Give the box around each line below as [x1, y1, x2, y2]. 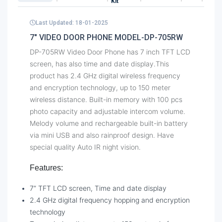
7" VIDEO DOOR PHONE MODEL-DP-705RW [30, 32, 183, 42]
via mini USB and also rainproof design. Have [30, 130, 174, 139]
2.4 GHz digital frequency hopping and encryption [30, 195, 190, 204]
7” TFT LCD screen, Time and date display [30, 183, 166, 192]
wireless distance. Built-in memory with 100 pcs [30, 95, 182, 104]
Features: [30, 163, 63, 172]
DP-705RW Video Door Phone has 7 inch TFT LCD [30, 47, 190, 56]
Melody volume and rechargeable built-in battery [30, 118, 188, 127]
